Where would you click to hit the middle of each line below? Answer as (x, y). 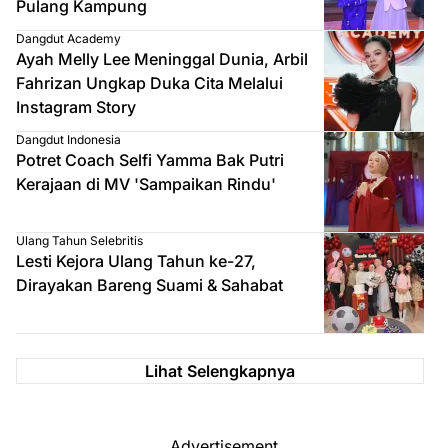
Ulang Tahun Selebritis (79, 240)
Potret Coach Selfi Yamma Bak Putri (150, 159)
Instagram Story (76, 106)
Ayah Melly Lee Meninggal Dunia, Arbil (162, 58)
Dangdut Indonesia (68, 139)
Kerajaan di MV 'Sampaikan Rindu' (146, 183)
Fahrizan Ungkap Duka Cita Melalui (149, 82)
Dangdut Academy (68, 38)
